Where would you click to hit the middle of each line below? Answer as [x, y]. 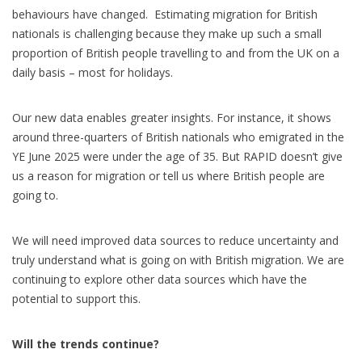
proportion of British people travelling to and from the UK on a [176, 53]
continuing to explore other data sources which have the [160, 279]
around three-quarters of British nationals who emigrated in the [178, 137]
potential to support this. [76, 298]
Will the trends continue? [86, 343]
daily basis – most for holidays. [93, 72]
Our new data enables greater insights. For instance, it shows [172, 117]
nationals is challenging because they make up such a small [167, 33]
